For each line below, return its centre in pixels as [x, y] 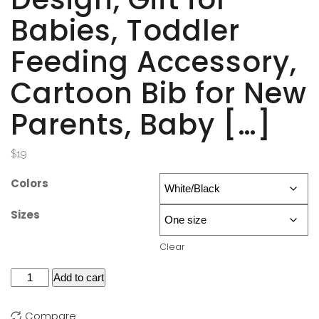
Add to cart [79, 278]
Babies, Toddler [125, 31]
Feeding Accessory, [154, 62]
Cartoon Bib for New [159, 94]
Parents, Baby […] [141, 125]
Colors [30, 184]
